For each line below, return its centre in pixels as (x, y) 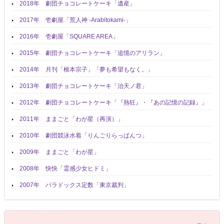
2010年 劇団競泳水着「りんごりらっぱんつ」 (83, 135)
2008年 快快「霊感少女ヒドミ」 (65, 168)
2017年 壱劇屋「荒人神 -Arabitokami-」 (75, 20)
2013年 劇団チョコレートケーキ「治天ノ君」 (83, 86)
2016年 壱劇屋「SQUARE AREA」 (69, 36)
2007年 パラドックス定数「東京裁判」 (74, 185)
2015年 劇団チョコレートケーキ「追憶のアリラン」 (92, 53)
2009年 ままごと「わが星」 (59, 152)
